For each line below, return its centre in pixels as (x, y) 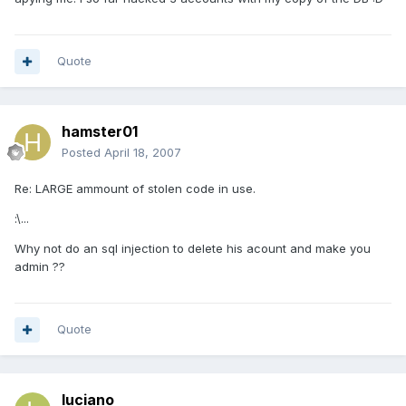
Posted (83, 153)
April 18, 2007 (143, 153)
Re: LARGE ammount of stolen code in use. (135, 189)
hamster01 (100, 132)
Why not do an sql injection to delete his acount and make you (193, 249)
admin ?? (40, 267)
